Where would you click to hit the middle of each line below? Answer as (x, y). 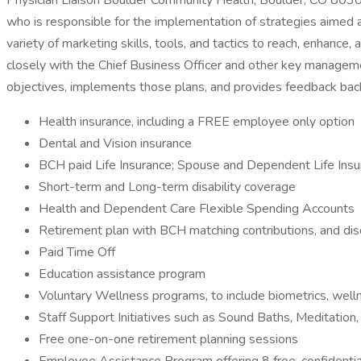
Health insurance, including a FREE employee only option (197, 122)
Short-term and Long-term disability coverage (167, 187)
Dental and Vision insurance (115, 143)
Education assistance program (122, 274)
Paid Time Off (77, 252)
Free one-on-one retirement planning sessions (168, 339)
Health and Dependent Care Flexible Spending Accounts (197, 209)
